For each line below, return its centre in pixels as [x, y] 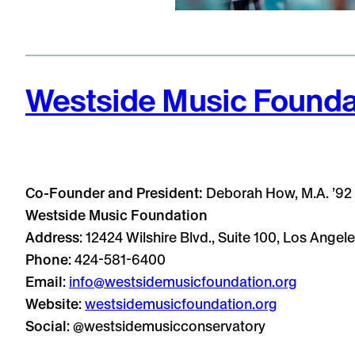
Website [52, 304]
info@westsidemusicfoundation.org [183, 282]
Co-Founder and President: [116, 193]
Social [46, 326]
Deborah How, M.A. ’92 [279, 193]
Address [52, 238]
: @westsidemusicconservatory [166, 326]
